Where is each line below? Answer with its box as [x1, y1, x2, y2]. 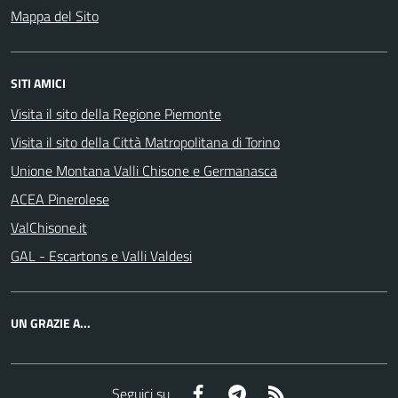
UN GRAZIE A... [11, 314, 91, 332]
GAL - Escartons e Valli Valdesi [11, 245, 192, 267]
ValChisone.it [11, 217, 87, 238]
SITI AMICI [11, 74, 66, 92]
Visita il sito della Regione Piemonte [11, 103, 221, 124]
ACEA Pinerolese [11, 188, 109, 210]
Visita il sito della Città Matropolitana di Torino [11, 131, 280, 153]
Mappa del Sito [11, 5, 99, 27]
